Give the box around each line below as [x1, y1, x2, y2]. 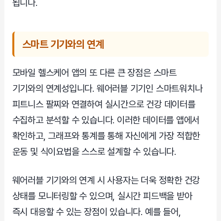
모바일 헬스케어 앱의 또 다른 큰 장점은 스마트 [12, 67, 177, 78]
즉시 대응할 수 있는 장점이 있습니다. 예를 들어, [12, 206, 181, 218]
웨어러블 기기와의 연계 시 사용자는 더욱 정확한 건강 [12, 175, 200, 186]
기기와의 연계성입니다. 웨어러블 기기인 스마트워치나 [12, 82, 203, 94]
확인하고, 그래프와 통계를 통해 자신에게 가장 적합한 [12, 130, 200, 142]
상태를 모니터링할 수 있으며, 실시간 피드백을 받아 [12, 190, 192, 202]
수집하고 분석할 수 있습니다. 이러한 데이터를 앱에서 [12, 114, 200, 126]
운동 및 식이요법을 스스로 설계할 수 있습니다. [12, 146, 176, 157]
